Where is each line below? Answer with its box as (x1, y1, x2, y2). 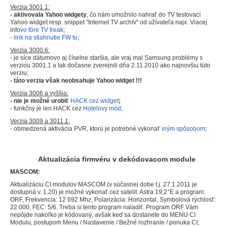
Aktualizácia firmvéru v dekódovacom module (37, 155, 196, 164)
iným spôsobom (162, 125, 205, 133)
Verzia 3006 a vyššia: (10, 90, 68, 97)
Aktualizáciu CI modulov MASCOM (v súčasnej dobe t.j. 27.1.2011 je (10, 181, 197, 188)
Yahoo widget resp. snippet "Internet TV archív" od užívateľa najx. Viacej (10, 19, 207, 26)
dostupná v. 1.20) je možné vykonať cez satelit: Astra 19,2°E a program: (10, 188, 205, 196)
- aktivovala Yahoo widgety (10, 11, 87, 19)
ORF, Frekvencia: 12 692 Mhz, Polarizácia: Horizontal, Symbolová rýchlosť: (10, 196, 216, 204)
